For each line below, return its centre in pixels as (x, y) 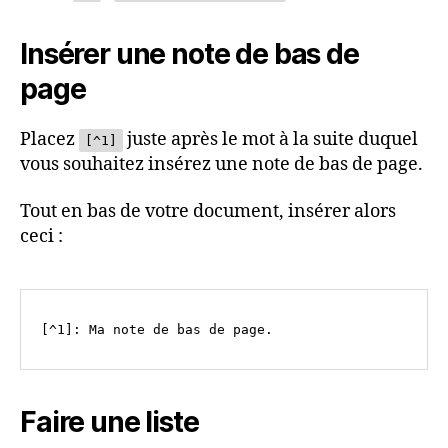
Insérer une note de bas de (189, 53)
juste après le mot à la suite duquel (270, 139)
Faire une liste (109, 422)
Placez (49, 139)
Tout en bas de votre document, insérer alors (208, 212)
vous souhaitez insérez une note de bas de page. (221, 164)
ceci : (41, 237)
